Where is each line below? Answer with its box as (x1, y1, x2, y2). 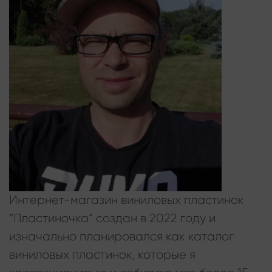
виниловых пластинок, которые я (9, 247, 195, 262)
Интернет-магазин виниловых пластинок (9, 192, 244, 207)
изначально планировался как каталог (9, 229, 234, 243)
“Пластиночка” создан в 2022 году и (9, 211, 216, 225)
